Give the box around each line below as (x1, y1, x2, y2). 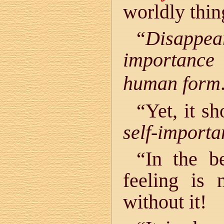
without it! (123, 190, 206, 213)
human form (123, 72, 220, 94)
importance (123, 48, 214, 71)
